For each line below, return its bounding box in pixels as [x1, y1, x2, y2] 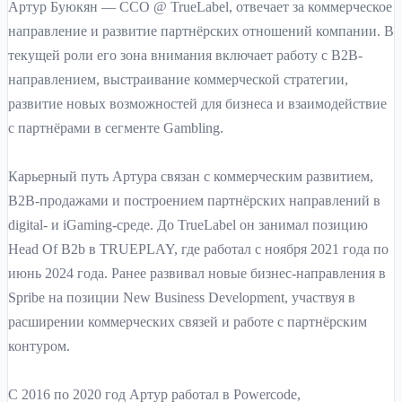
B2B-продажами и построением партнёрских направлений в [8, 193, 380, 208]
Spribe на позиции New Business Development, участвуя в [8, 290, 355, 305]
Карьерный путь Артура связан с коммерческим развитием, [8, 169, 373, 184]
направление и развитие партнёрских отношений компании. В [8, 23, 394, 39]
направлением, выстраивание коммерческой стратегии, [8, 72, 348, 87]
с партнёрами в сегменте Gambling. [8, 120, 223, 135]
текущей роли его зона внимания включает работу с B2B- [8, 48, 363, 63]
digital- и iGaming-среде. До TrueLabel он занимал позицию [8, 217, 368, 232]
